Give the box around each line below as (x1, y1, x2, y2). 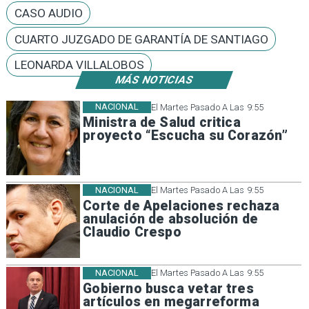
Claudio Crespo (83, 223, 181, 240)
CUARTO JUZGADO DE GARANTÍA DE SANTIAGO (14, 32, 268, 46)
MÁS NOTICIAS (113, 73, 195, 86)
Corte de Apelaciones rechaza (83, 197, 280, 214)
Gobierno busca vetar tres (83, 280, 254, 297)
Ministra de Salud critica (83, 114, 241, 131)
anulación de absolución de (83, 210, 258, 227)
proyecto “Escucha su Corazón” (83, 128, 288, 144)
